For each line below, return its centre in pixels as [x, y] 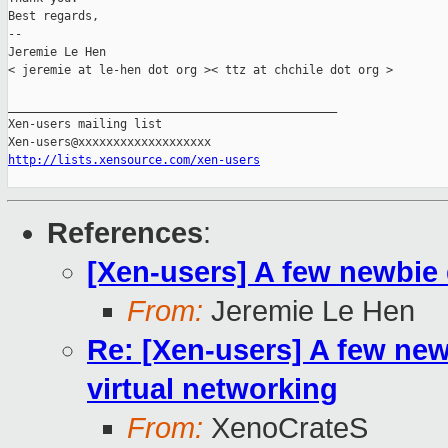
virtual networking [212, 389]
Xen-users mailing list [85, 124]
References [125, 233]
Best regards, [53, 16]
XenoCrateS [285, 428]
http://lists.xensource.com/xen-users [134, 160]
